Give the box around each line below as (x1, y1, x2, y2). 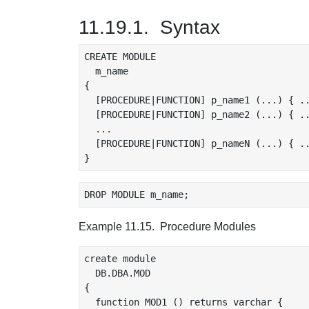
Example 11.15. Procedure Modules (79, 221, 256, 232)
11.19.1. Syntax (79, 17, 220, 38)
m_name (84, 66, 128, 77)
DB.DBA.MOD (84, 268, 150, 279)
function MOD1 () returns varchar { (84, 297, 283, 308)
